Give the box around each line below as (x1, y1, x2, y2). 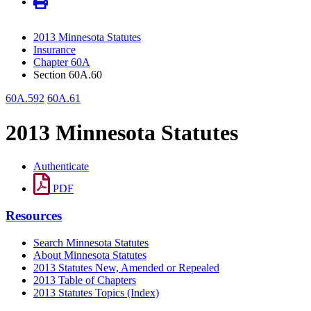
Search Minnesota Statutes (33, 236, 149, 249)
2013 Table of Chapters (33, 274, 136, 286)
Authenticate (33, 160, 89, 173)
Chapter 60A (33, 56, 90, 69)
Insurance (33, 44, 76, 56)
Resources (6, 208, 62, 223)
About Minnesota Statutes (33, 249, 146, 261)
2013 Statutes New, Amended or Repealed (33, 261, 219, 274)
